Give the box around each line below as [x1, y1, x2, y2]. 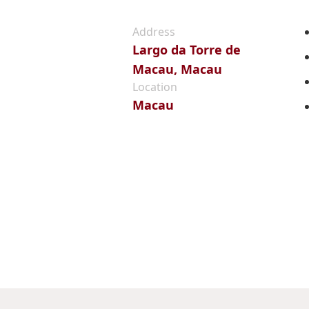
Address [132, 24, 175, 39]
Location [132, 79, 177, 94]
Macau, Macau [132, 61, 222, 77]
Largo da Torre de [132, 41, 241, 58]
